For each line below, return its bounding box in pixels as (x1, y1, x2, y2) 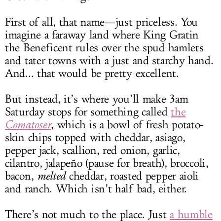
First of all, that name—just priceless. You (5, 15, 198, 30)
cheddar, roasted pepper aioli (66, 169, 199, 184)
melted (37, 169, 66, 183)
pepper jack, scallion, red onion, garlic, (5, 144, 180, 158)
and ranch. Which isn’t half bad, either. (5, 182, 187, 196)
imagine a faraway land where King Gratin (5, 28, 199, 42)
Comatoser (5, 118, 51, 132)
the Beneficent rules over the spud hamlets (5, 41, 204, 55)
